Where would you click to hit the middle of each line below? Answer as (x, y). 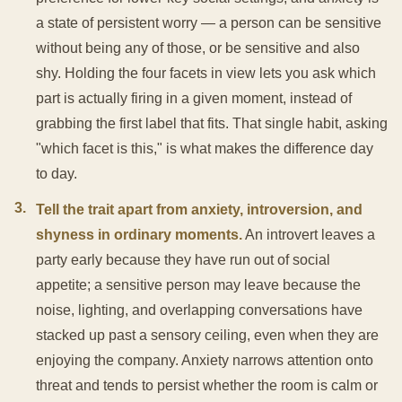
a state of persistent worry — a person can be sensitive (209, 23)
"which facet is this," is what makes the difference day (205, 149)
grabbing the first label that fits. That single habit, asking (212, 123)
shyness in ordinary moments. (139, 235)
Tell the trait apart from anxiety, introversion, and (199, 210)
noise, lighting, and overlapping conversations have (199, 310)
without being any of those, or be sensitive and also (198, 48)
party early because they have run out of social (183, 260)
